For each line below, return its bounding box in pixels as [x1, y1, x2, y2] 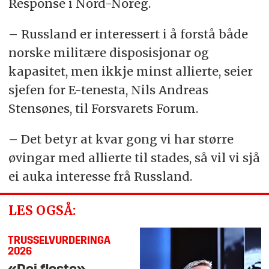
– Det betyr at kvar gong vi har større [8, 131, 234, 147]
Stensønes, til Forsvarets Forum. [8, 100, 198, 116]
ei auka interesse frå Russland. [8, 168, 195, 184]
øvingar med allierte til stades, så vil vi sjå [8, 150, 260, 165]
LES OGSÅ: [8, 202, 76, 219]
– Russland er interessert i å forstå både [8, 26, 248, 41]
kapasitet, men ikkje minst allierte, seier [8, 63, 253, 79]
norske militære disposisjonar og [8, 44, 209, 60]
